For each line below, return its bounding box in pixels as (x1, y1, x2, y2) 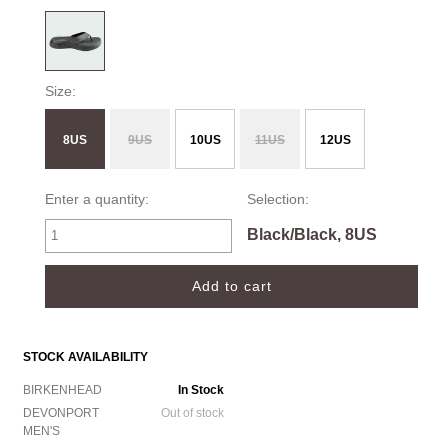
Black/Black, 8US (246, 225, 377, 243)
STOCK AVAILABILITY (22, 349, 148, 364)
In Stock (178, 382, 224, 397)
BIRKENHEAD (22, 382, 102, 397)
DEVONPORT (22, 405, 99, 420)
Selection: (246, 190, 309, 207)
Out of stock (161, 405, 224, 420)
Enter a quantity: (45, 190, 149, 207)
